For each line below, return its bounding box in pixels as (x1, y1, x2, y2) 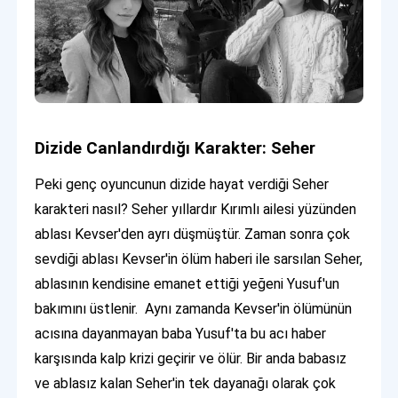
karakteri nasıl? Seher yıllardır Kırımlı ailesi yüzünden (35, 200, 357, 218)
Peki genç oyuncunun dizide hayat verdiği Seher (35, 175, 330, 193)
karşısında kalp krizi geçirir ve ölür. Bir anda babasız (35, 349, 347, 367)
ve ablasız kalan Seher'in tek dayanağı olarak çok (35, 374, 337, 392)
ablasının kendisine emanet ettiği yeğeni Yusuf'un (35, 275, 340, 292)
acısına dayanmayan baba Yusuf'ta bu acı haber (35, 324, 327, 342)
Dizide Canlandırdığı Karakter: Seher (35, 138, 316, 158)
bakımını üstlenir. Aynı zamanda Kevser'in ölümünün (35, 299, 353, 317)
